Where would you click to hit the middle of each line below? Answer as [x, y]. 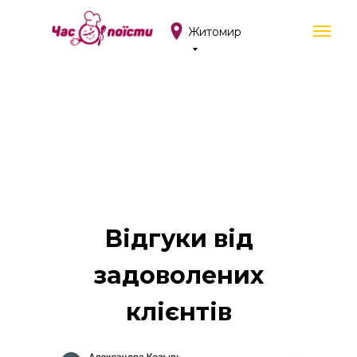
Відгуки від [178, 239]
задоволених [178, 275]
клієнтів [178, 312]
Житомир [215, 32]
